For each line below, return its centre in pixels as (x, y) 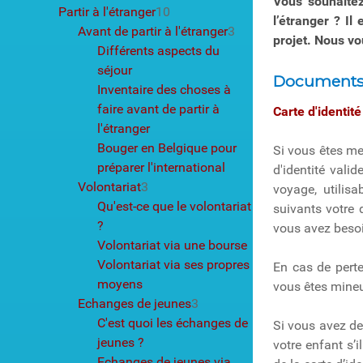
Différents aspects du (158, 50)
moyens (120, 284)
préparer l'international (161, 167)
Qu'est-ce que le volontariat (174, 206)
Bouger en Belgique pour (167, 147)
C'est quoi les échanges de (173, 322)
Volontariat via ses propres (173, 264)
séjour (115, 70)
